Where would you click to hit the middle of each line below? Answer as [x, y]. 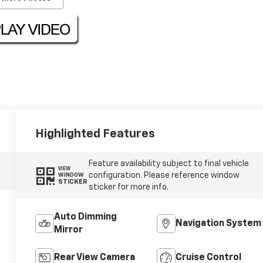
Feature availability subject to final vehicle [168, 163]
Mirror [69, 230]
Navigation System [218, 223]
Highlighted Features [95, 134]
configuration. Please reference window [164, 175]
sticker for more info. [128, 187]
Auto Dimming [86, 217]
